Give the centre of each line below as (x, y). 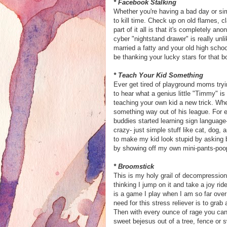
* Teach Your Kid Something (158, 75)
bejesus (144, 221)
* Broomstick (134, 166)
